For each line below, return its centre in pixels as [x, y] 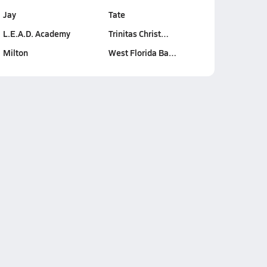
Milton [15, 52]
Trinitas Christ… [138, 33]
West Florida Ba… [142, 52]
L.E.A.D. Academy [36, 33]
